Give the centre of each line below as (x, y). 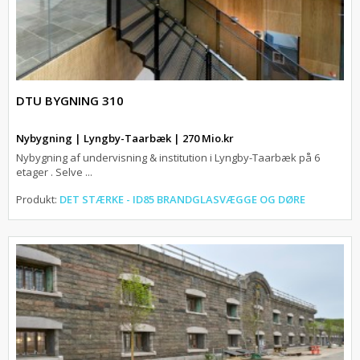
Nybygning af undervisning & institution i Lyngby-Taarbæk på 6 (168, 158)
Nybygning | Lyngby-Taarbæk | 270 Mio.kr (125, 139)
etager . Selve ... (54, 172)
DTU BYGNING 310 (70, 101)
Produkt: (38, 200)
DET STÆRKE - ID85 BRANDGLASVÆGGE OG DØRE (182, 200)
